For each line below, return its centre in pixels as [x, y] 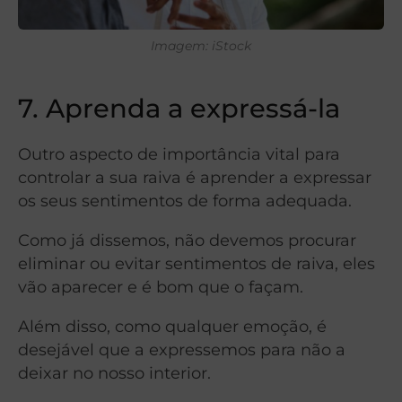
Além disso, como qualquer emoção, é [172, 327]
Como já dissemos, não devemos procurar [187, 240]
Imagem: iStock [201, 46]
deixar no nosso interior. [114, 373]
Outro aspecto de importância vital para [179, 154]
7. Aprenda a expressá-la [179, 109]
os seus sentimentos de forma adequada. [185, 201]
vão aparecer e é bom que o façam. [161, 287]
